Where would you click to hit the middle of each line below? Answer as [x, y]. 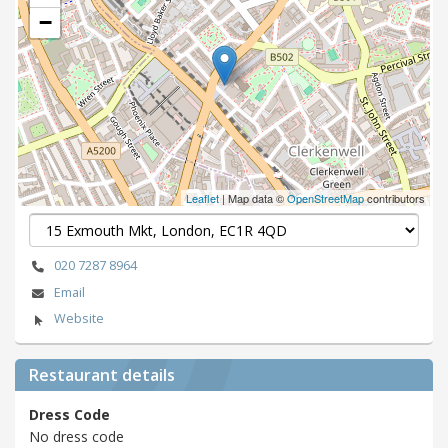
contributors [394, 197]
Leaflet [202, 197]
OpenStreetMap [325, 197]
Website [78, 319]
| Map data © [253, 197]
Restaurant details [102, 375]
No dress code [76, 436]
